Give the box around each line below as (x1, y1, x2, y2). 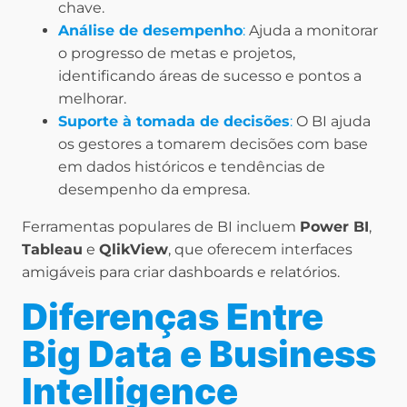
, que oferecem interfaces (168, 241, 352, 259)
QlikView (99, 241, 168, 259)
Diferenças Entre (22, 294, 323, 340)
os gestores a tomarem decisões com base (58, 135, 368, 154)
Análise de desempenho (58, 22, 243, 40)
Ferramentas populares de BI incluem (22, 218, 300, 236)
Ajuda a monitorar (249, 22, 378, 40)
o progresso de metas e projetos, (58, 45, 295, 63)
